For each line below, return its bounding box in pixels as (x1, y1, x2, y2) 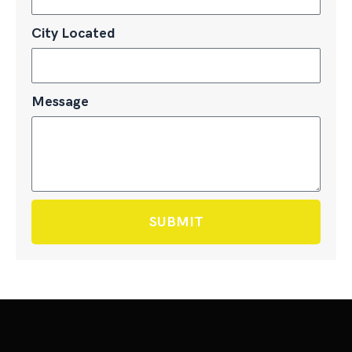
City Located (31, 24, 115, 42)
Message (31, 93, 89, 110)
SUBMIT (148, 214, 203, 230)
